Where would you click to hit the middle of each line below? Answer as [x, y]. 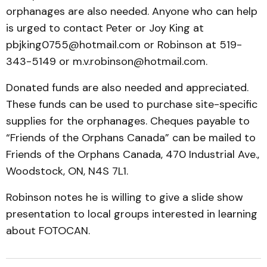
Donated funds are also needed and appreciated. [127, 88]
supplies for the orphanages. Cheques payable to [128, 121]
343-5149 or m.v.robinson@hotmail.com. [107, 61]
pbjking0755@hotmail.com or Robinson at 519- [124, 45]
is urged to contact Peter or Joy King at [105, 28]
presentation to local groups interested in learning [132, 214]
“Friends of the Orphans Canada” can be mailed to [131, 138]
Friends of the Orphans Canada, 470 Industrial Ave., [133, 154]
